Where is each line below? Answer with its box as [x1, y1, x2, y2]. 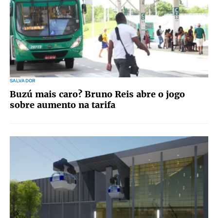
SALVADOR [10, 78, 36, 83]
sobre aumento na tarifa [10, 99, 115, 110]
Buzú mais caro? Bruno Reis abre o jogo [10, 89, 185, 100]
